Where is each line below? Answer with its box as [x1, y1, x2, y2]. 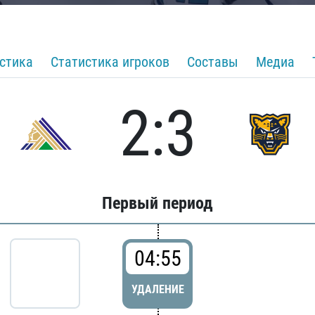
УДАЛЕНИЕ [131, 282, 184, 296]
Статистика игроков [51, 53, 169, 70]
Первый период [102, 193, 213, 213]
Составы [187, 53, 238, 70]
